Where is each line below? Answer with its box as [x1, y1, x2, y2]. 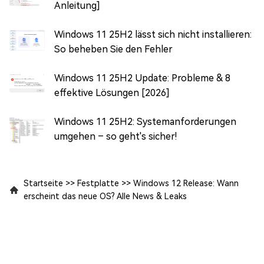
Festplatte [77, 178, 119, 188]
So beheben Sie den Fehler [54, 43, 173, 55]
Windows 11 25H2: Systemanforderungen [54, 115, 236, 127]
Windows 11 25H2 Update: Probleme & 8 [54, 72, 230, 84]
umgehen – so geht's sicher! [54, 130, 177, 142]
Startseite [24, 178, 63, 188]
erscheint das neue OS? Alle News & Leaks [24, 191, 187, 201]
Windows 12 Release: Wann [133, 178, 239, 188]
